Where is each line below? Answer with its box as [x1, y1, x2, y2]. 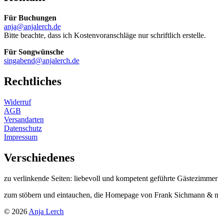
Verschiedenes [4, 151, 74, 164]
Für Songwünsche [4, 48, 64, 56]
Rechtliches [4, 74, 61, 88]
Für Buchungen [4, 14, 56, 22]
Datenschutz [4, 124, 42, 132]
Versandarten [4, 115, 44, 124]
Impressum [4, 132, 37, 141]
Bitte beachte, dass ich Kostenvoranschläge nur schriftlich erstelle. [4, 31, 206, 40]
